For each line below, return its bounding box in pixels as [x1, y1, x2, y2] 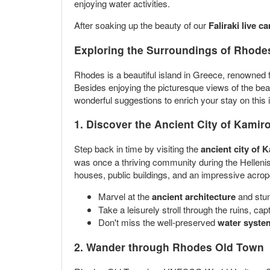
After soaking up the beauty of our [74, 18, 206, 31]
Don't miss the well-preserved [98, 215, 218, 228]
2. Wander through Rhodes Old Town [74, 239, 264, 255]
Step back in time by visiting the [74, 142, 201, 155]
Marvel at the [98, 189, 152, 202]
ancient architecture [152, 189, 236, 203]
